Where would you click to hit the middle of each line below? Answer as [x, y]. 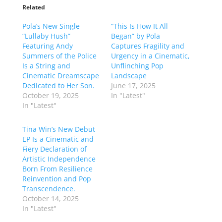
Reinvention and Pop [56, 179]
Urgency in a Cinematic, [150, 56]
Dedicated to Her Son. [58, 86]
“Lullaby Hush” [46, 36]
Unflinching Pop [137, 66]
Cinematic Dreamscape [60, 76]
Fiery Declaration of [54, 149]
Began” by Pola [135, 36]
